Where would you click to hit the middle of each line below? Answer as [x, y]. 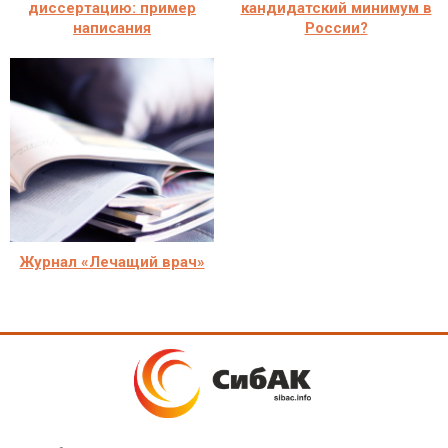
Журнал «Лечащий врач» [112, 261]
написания [112, 27]
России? [336, 27]
